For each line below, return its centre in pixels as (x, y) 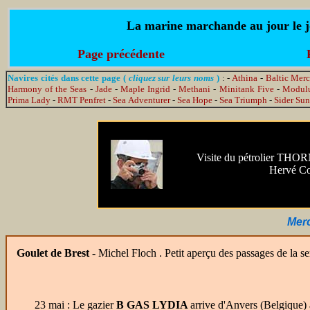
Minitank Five (246, 89)
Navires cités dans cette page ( (67, 78)
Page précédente (121, 54)
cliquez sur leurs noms (171, 78)
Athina (245, 78)
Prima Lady (29, 100)
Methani (195, 89)
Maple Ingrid (145, 89)
